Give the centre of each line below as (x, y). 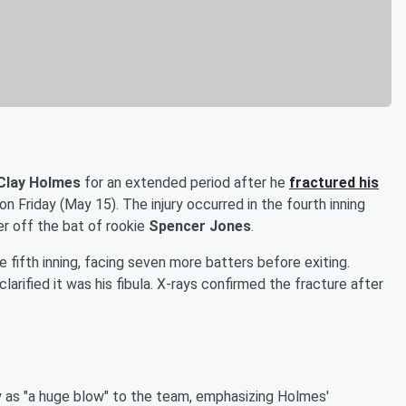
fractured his (334, 182)
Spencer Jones (200, 226)
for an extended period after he (185, 182)
